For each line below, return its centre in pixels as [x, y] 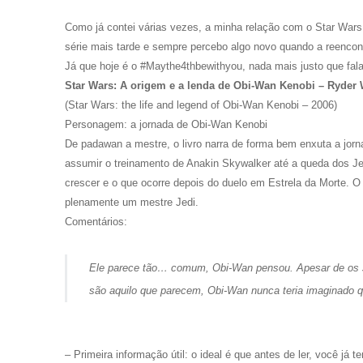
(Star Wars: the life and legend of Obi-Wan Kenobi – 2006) [201, 105]
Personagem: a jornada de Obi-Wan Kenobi [166, 125]
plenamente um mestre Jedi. [132, 203]
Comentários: [96, 222]
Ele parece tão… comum [148, 267]
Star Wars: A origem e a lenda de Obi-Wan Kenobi [192, 86]
